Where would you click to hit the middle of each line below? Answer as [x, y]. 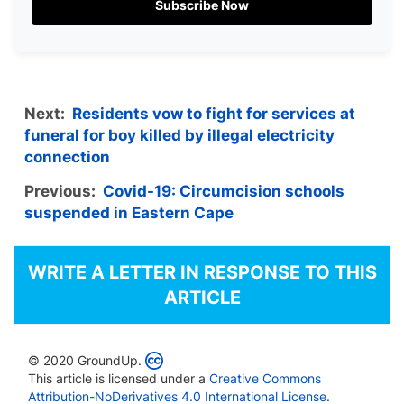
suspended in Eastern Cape [129, 212]
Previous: [64, 191]
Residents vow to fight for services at [214, 113]
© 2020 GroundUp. [85, 360]
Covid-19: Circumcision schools [224, 191]
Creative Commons [265, 378]
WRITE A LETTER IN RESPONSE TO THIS [202, 272]
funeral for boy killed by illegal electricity [179, 135]
